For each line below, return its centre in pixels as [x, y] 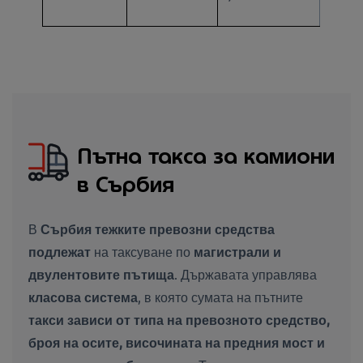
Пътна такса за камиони [206, 156]
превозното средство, [258, 320]
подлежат [60, 252]
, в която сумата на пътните [220, 297]
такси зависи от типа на [107, 320]
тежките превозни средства [183, 229]
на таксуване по [142, 252]
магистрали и [237, 252]
